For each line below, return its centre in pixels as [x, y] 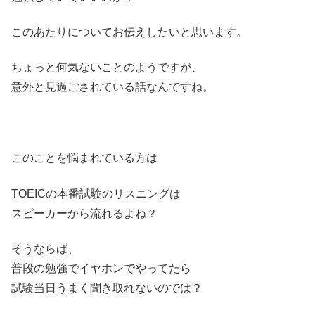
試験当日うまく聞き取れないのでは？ [107, 288]
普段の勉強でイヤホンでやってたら [101, 268]
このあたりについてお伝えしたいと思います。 [129, 32]
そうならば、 [45, 248]
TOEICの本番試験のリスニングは [96, 193]
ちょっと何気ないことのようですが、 [107, 67]
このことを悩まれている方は [84, 158]
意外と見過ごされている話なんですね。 [112, 87]
